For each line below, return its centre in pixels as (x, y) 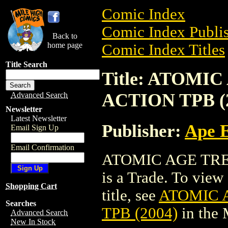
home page (65, 45)
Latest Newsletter (39, 118)
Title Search (26, 64)
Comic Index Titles (163, 50)
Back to (65, 36)
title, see (130, 195)
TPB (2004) (140, 213)
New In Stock (33, 222)
